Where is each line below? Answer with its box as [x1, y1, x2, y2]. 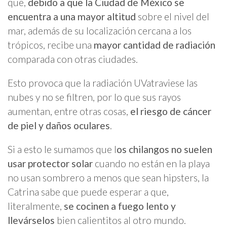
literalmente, [8, 200, 64, 212]
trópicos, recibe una [8, 39, 94, 51]
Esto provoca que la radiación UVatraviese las [8, 77, 198, 89]
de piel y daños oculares [8, 119, 110, 131]
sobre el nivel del [136, 10, 209, 22]
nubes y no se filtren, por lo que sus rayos [8, 91, 181, 103]
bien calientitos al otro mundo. [55, 214, 186, 226]
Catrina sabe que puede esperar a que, [8, 185, 169, 198]
